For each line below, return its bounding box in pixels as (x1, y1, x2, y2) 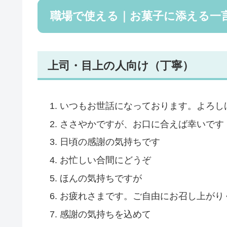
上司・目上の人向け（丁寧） (48, 59, 194, 72)
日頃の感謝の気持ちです (59, 137, 160, 147)
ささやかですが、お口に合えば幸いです (59, 119, 224, 129)
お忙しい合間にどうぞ (59, 155, 151, 166)
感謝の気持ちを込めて (59, 209, 151, 219)
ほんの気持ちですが (59, 173, 142, 183)
